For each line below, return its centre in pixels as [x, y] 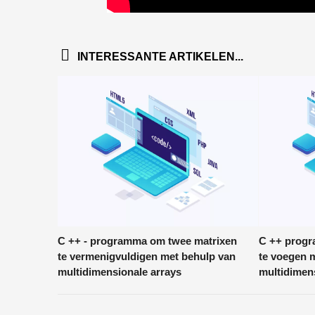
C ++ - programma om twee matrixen [147, 241]
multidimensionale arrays [119, 272]
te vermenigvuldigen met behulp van [146, 257]
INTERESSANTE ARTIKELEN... [160, 57]
